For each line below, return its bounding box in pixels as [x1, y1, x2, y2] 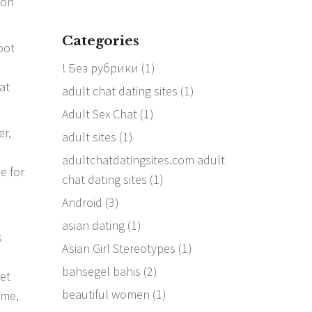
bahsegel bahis [61, 263, 141, 279]
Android [61, 194, 102, 210]
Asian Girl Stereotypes [61, 240, 175, 256]
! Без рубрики [61, 59, 139, 76]
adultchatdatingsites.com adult [61, 151, 225, 168]
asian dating [61, 217, 125, 233]
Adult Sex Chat [61, 105, 137, 122]
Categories [61, 32, 139, 49]
